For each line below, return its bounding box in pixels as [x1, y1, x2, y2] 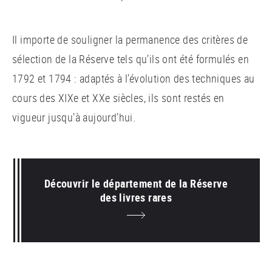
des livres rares [100, 189, 172, 205]
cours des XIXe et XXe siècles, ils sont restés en [12, 90, 225, 105]
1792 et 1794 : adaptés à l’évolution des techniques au [12, 70, 255, 86]
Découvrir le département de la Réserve [44, 175, 228, 191]
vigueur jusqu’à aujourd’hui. [12, 109, 136, 124]
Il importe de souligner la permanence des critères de [12, 32, 248, 47]
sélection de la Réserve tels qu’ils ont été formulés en [12, 51, 249, 66]
